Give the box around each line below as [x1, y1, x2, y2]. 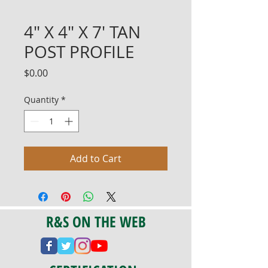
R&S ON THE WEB [45, 211, 146, 232]
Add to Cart [70, 152, 121, 165]
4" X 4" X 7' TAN [24, 21, 141, 43]
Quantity [24, 94, 59, 105]
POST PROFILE [24, 41, 135, 63]
